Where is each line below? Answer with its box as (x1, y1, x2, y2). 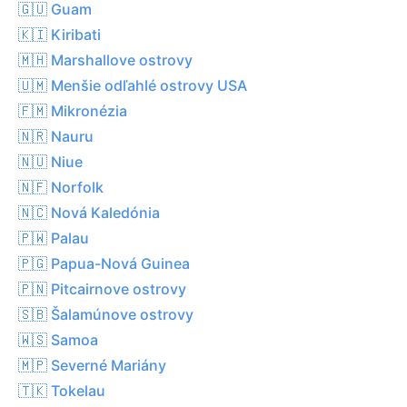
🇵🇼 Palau (18, 228, 89, 247)
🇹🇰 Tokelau (18, 381, 105, 400)
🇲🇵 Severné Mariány (18, 355, 166, 374)
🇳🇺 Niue (18, 152, 83, 171)
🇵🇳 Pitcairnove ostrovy (18, 279, 186, 298)
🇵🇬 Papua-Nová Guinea (18, 253, 190, 273)
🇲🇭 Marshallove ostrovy (18, 50, 193, 69)
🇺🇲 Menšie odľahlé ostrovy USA (18, 75, 247, 94)
